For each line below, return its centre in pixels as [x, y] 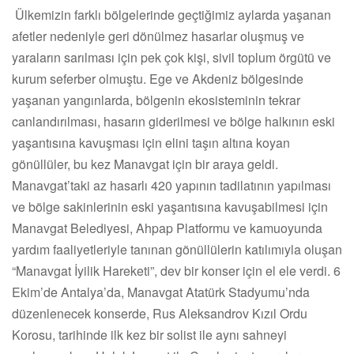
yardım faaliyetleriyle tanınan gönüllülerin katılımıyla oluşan [177, 249]
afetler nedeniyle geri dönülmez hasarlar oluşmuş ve [158, 36]
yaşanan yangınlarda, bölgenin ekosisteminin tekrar [156, 100]
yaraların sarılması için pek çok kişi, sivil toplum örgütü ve [171, 57]
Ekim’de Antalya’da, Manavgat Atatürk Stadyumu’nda [161, 292]
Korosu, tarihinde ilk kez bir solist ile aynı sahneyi [149, 334]
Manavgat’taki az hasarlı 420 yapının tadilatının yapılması [171, 185]
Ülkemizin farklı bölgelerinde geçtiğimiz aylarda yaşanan [171, 14]
